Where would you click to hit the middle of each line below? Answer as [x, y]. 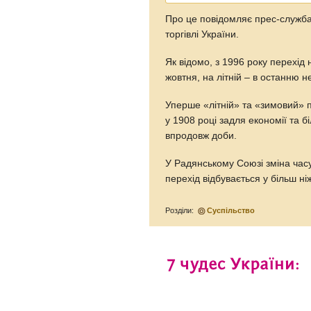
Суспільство [231, 210]
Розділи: [181, 210]
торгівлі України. [202, 34]
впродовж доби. [201, 135]
